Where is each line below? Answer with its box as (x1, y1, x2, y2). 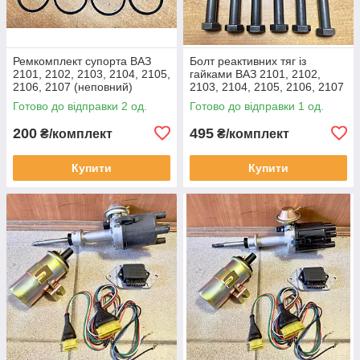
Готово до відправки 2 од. (13, 99, 147, 112)
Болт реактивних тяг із (190, 54, 306, 67)
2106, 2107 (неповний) (13, 80, 133, 93)
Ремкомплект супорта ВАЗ (13, 54, 151, 67)
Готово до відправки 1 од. (190, 99, 324, 112)
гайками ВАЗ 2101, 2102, (190, 67, 321, 80)
